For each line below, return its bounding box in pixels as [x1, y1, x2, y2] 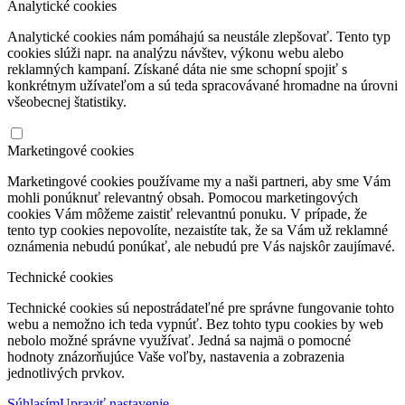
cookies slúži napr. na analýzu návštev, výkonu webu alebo [7, 44, 344, 61]
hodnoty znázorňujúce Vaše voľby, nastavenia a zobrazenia [7, 348, 344, 364]
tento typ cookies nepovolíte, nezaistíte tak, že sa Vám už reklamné [7, 221, 388, 238]
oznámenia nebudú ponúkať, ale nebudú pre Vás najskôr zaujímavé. [7, 238, 395, 254]
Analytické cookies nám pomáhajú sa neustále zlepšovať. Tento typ [7, 28, 391, 44]
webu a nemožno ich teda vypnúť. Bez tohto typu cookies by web [7, 316, 383, 332]
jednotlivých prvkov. [7, 364, 125, 381]
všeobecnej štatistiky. [7, 93, 127, 109]
